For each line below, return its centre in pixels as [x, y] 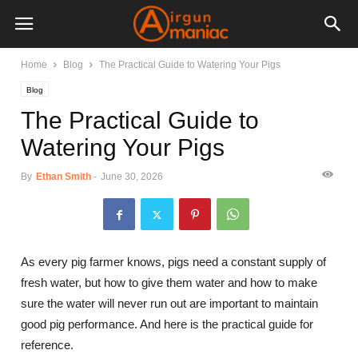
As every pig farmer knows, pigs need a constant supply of [174, 262]
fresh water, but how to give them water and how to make [169, 282]
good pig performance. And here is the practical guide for [167, 324]
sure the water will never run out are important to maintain [170, 303]
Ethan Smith [64, 177]
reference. [48, 345]
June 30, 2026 [132, 177]
